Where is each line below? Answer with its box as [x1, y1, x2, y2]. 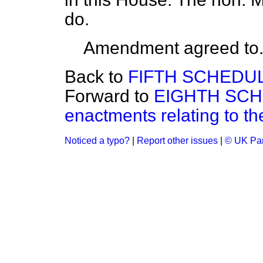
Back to [65, 67, 128, 86]
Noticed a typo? [65, 136, 130, 146]
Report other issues [137, 136, 218, 146]
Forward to [65, 86, 154, 106]
